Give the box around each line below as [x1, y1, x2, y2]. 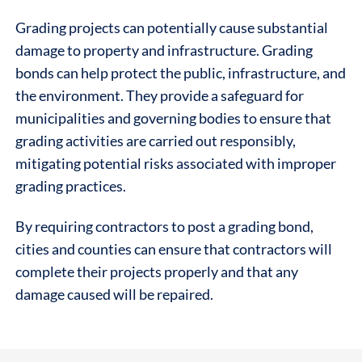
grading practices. [15, 177, 128, 195]
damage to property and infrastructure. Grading [15, 41, 313, 59]
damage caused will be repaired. [15, 286, 213, 304]
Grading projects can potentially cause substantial [15, 19, 328, 36]
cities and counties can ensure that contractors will [15, 241, 332, 259]
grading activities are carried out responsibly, [15, 132, 296, 149]
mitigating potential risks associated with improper [15, 154, 336, 172]
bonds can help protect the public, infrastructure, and [15, 64, 346, 82]
